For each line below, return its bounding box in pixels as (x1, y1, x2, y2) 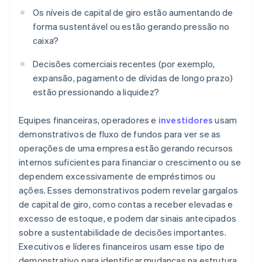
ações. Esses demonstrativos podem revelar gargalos (19, 184, 239, 196)
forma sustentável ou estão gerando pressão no (33, 20, 230, 33)
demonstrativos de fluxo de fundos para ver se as (19, 128, 221, 140)
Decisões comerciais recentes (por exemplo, (33, 58, 215, 70)
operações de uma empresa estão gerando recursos (19, 142, 233, 154)
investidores (158, 114, 213, 126)
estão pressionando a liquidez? (33, 86, 159, 98)
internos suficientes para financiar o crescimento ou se (19, 156, 242, 168)
